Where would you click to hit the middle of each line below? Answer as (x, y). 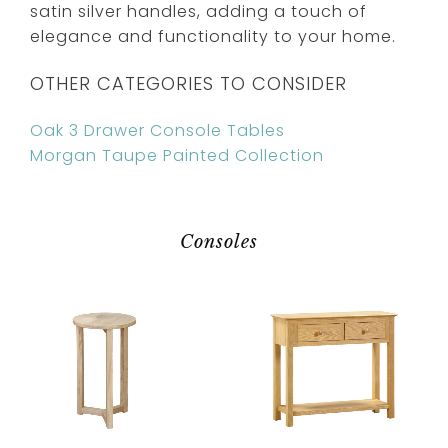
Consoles (219, 241)
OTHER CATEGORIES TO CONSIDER (188, 83)
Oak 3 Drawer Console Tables (157, 130)
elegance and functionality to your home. (213, 36)
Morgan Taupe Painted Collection (177, 155)
